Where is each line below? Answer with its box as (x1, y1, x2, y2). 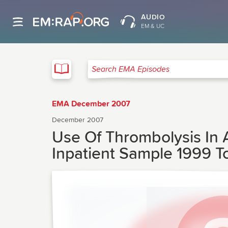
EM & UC (140, 23, 164, 30)
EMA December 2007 (52, 100, 130, 108)
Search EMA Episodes (88, 69, 165, 77)
